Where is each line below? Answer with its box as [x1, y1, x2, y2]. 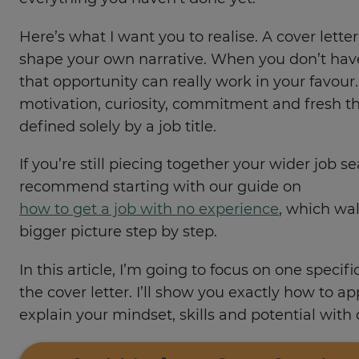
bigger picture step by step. [19, 225, 217, 240]
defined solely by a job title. [19, 119, 220, 135]
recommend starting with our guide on [19, 180, 301, 196]
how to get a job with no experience [19, 203, 279, 218]
